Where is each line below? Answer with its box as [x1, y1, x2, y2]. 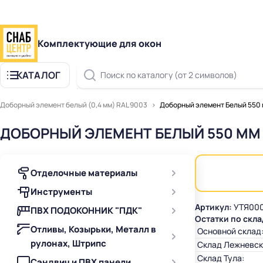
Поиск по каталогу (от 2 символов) [100, 69, 237, 80]
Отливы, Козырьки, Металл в [31, 223, 156, 235]
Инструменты [31, 186, 92, 198]
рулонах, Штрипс [31, 237, 106, 249]
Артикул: [195, 201, 232, 213]
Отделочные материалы [31, 167, 137, 179]
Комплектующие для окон [38, 37, 161, 50]
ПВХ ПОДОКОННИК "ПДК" [31, 204, 142, 217]
